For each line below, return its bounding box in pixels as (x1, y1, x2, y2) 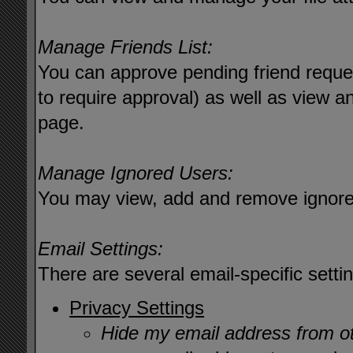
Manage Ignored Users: (38, 162, 234, 184)
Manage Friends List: (38, 36, 214, 58)
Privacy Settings (69, 297, 205, 318)
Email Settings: (38, 238, 164, 259)
